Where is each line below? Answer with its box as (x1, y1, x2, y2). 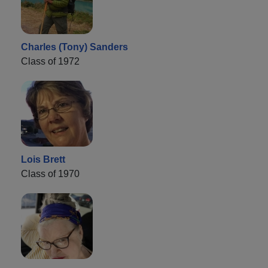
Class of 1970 (21, 168, 80, 179)
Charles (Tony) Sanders (21, 41, 128, 52)
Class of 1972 (21, 56, 80, 66)
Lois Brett (21, 154, 65, 165)
